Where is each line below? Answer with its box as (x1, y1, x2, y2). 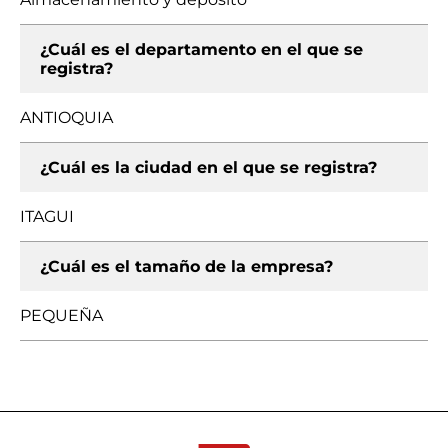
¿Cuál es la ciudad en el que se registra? (40, 158, 377, 177)
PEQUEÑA (20, 306, 103, 325)
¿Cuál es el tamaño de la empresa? (40, 257, 333, 276)
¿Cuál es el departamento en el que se (40, 40, 363, 59)
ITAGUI (20, 207, 74, 226)
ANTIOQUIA (20, 108, 113, 127)
